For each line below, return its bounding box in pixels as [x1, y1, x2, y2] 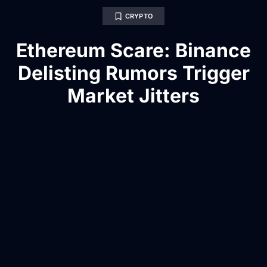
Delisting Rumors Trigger [17, 61, 250, 85]
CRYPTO [125, 12, 153, 21]
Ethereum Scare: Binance [16, 39, 251, 63]
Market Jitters [67, 84, 200, 108]
